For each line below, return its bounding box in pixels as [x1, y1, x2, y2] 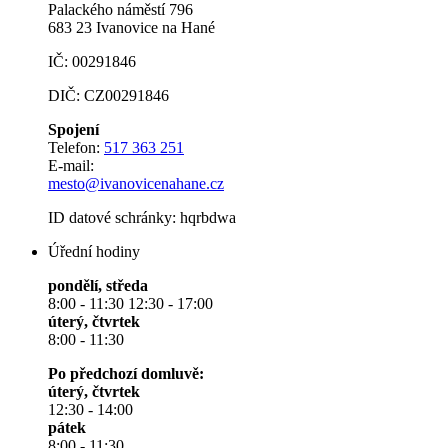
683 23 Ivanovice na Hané [48, 19, 215, 36]
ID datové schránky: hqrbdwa [48, 209, 236, 226]
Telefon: [48, 139, 104, 156]
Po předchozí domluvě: [48, 365, 204, 382]
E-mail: [48, 157, 98, 174]
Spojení [48, 121, 99, 138]
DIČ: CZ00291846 [48, 87, 169, 104]
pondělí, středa [48, 277, 148, 294]
